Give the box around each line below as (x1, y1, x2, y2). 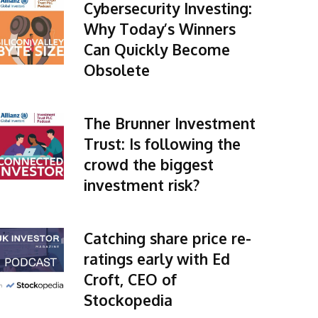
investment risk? (83, 175, 199, 194)
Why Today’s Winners (83, 19, 236, 38)
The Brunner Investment (83, 114, 256, 133)
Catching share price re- (83, 229, 251, 248)
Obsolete (83, 60, 150, 79)
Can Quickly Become (83, 40, 230, 59)
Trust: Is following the (83, 134, 241, 153)
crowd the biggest (83, 155, 214, 174)
